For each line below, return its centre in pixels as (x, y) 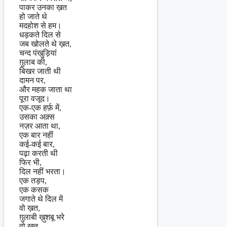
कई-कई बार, (37, 144)
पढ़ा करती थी (39, 154)
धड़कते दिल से (40, 35)
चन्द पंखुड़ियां (38, 53)
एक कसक (34, 190)
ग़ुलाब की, (33, 62)
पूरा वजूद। (35, 99)
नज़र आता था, (40, 126)
